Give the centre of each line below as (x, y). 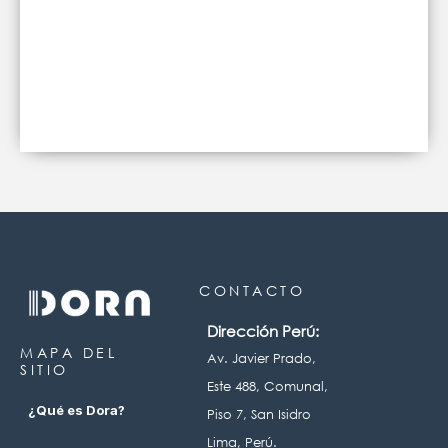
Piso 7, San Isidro (259, 414)
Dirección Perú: (263, 331)
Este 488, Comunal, (268, 386)
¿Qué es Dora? (76, 409)
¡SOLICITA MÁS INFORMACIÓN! (218, 34)
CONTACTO (252, 290)
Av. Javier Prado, (262, 358)
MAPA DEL (68, 352)
